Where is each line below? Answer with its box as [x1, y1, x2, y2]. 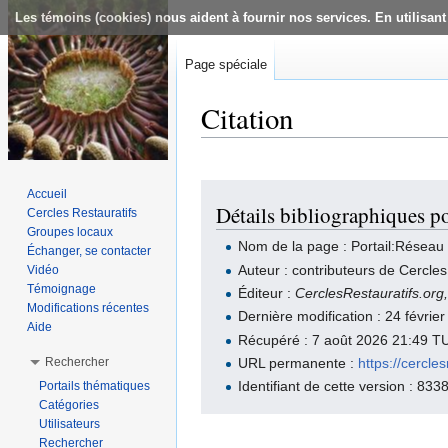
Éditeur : [238, 284, 296, 301]
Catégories [39, 397, 100, 412]
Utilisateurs [39, 416, 101, 431]
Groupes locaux [27, 224, 114, 239]
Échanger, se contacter [27, 243, 152, 258]
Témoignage [27, 281, 97, 296]
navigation [253, 137, 318, 154]
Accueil [27, 186, 68, 201]
